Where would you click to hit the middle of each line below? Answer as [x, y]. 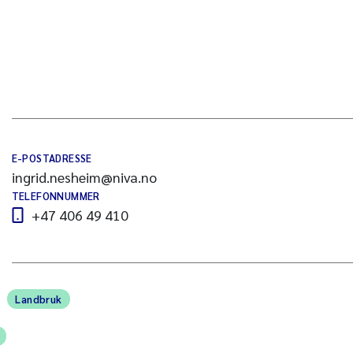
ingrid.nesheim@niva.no [84, 177]
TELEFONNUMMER [56, 196]
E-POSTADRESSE [52, 158]
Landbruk [39, 299]
